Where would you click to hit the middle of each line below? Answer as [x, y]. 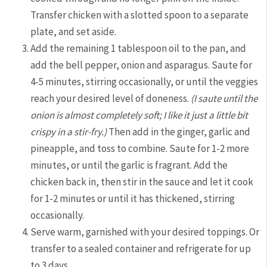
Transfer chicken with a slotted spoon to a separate [140, 15]
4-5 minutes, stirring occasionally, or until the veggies [145, 81]
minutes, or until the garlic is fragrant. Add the [129, 165]
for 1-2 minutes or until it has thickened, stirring [133, 198]
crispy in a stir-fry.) [70, 131]
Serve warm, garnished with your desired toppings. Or [145, 232]
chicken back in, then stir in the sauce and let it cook [142, 181]
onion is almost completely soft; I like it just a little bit [139, 115]
